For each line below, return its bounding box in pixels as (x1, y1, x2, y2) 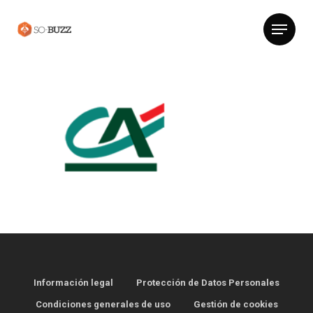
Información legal (34, 277, 113, 289)
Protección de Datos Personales (136, 277, 279, 289)
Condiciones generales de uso (35, 299, 170, 310)
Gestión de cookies (193, 299, 278, 310)
